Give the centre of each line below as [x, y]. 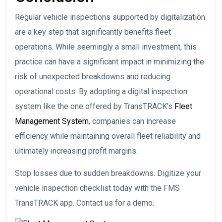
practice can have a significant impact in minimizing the [110, 61]
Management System [52, 121]
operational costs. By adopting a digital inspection [101, 91]
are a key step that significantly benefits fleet [93, 32]
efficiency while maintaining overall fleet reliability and [108, 136]
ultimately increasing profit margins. [76, 151]
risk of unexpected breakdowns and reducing [93, 76]
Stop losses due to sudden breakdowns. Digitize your [108, 173]
